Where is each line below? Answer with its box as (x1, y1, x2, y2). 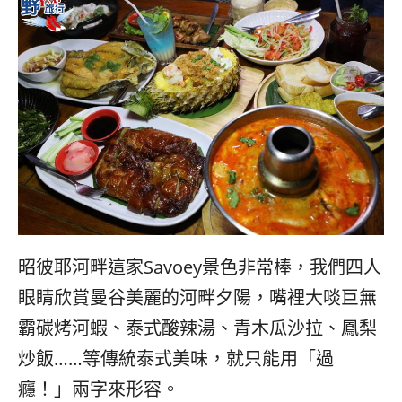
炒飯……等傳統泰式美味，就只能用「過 (18, 345, 334, 371)
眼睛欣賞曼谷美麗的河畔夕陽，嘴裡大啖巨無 (18, 284, 377, 310)
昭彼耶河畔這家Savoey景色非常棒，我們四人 (18, 254, 381, 279)
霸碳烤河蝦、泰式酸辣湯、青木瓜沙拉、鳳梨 (18, 315, 377, 340)
